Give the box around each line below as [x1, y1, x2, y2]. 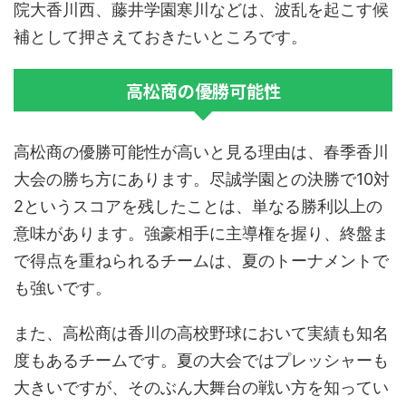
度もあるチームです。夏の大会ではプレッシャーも [14, 351, 389, 371]
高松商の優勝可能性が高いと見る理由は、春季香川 [14, 142, 389, 162]
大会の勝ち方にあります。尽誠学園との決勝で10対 [14, 169, 390, 189]
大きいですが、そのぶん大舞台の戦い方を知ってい [14, 378, 389, 398]
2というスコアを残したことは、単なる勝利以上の [14, 197, 382, 217]
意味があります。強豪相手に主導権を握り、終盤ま [14, 224, 389, 244]
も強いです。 [14, 278, 111, 298]
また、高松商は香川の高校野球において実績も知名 [14, 324, 389, 343]
